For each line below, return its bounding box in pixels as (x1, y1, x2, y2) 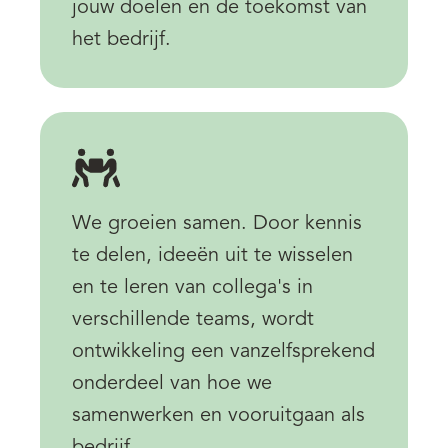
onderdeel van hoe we (72, 373, 272, 394)
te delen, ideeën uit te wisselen (72, 245, 353, 266)
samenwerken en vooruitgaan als (72, 405, 365, 426)
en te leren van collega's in (72, 277, 313, 298)
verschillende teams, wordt (72, 309, 314, 330)
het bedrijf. (72, 29, 171, 50)
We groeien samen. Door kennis (72, 213, 362, 234)
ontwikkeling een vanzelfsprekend (72, 341, 375, 362)
